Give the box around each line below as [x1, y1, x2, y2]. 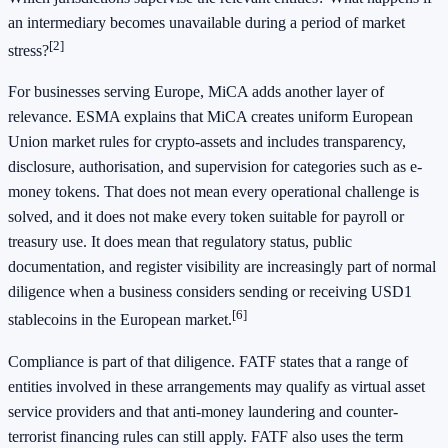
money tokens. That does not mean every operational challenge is [8, 183, 419, 201]
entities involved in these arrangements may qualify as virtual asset [8, 377, 425, 395]
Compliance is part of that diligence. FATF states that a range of [8, 352, 408, 370]
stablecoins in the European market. [8, 311, 232, 329]
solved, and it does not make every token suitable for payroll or [8, 208, 404, 226]
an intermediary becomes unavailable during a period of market [8, 13, 405, 31]
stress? [8, 42, 49, 60]
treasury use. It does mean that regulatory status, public [8, 233, 352, 251]
